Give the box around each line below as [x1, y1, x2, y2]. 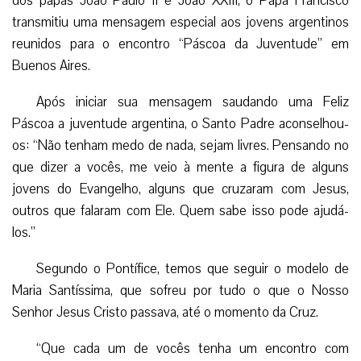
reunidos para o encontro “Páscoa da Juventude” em [12, 34, 349, 53]
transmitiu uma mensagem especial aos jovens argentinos [12, 12, 349, 31]
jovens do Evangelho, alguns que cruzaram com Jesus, [12, 179, 349, 198]
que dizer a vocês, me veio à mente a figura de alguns [12, 157, 349, 176]
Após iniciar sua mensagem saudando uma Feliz [36, 92, 349, 111]
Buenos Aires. [12, 56, 90, 75]
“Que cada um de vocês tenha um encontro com [36, 338, 349, 358]
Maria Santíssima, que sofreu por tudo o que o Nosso [12, 280, 349, 300]
